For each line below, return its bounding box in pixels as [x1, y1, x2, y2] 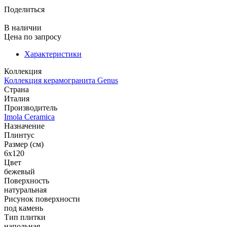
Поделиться [4, 5, 45, 14]
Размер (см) [4, 139, 44, 148]
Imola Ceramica [4, 112, 55, 121]
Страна [4, 85, 29, 94]
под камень [4, 203, 43, 212]
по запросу [24, 32, 61, 41]
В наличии [4, 23, 42, 32]
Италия [4, 94, 31, 103]
